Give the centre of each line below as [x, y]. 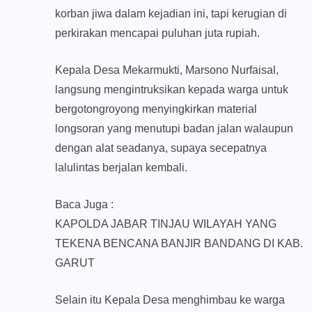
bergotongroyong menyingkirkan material [156, 109]
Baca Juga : [84, 205]
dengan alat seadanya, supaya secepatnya [161, 148]
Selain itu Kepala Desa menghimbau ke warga [170, 300]
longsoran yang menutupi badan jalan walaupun [174, 129]
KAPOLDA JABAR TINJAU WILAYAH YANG [166, 224]
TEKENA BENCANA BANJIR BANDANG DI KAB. [179, 244]
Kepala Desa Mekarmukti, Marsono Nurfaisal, [167, 70]
